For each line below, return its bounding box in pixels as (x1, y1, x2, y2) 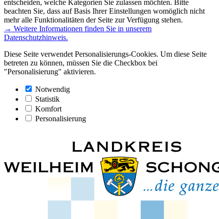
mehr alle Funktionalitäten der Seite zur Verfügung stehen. (4, 15, 183, 24)
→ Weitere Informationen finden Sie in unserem (4, 24, 152, 33)
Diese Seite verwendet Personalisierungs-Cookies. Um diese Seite (4, 49, 207, 58)
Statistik (35, 94, 60, 103)
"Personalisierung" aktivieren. (4, 67, 96, 76)
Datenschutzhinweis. (4, 33, 68, 42)
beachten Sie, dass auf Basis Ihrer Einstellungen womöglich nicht (4, 6, 205, 15)
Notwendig (35, 85, 70, 93)
